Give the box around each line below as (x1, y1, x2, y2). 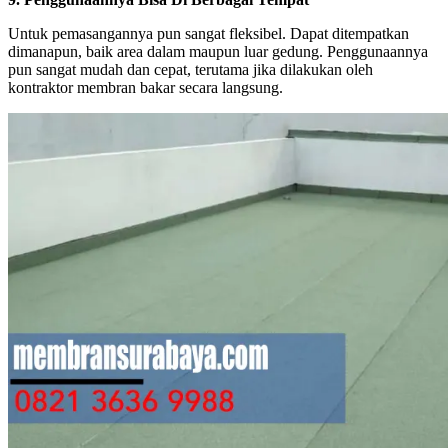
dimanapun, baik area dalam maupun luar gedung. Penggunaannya (8, 42, 428, 60)
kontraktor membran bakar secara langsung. (8, 78, 283, 96)
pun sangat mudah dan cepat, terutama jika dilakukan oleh (8, 60, 373, 78)
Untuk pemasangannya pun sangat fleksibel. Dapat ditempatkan (8, 24, 409, 42)
